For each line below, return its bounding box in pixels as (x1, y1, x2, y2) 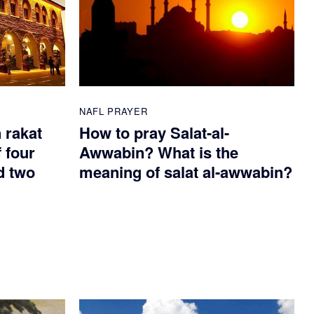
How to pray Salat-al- (79, 121, 229, 144)
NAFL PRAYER (79, 104, 148, 118)
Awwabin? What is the (79, 141, 238, 164)
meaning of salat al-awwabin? (79, 161, 292, 184)
